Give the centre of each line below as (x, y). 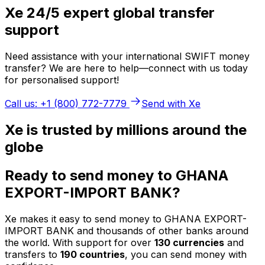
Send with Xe (171, 103)
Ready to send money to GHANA (117, 176)
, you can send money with (186, 255)
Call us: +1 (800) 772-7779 (66, 103)
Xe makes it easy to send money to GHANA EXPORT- (126, 219)
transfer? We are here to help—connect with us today (126, 68)
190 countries (93, 255)
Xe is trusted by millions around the (126, 130)
